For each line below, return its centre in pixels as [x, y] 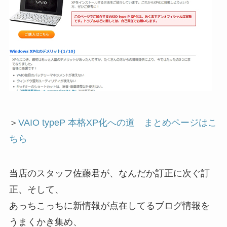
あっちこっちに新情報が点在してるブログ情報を [109, 205]
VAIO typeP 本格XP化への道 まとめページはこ [117, 123]
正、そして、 [36, 189]
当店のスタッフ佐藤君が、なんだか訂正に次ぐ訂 [109, 173]
